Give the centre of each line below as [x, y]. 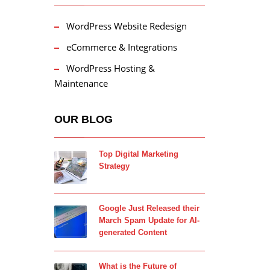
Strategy [114, 166]
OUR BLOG [83, 119]
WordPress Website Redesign [126, 26]
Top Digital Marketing [138, 154]
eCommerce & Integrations [121, 47]
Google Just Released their [149, 208]
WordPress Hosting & [110, 68]
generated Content [133, 232]
